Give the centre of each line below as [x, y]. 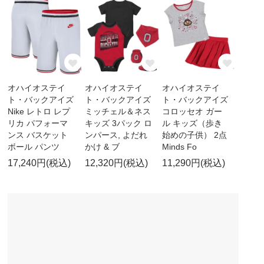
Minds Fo [179, 147]
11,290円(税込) [193, 163]
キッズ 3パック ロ [118, 123]
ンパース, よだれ [116, 135]
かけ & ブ [102, 147]
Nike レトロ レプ [39, 112]
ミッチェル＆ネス [118, 112]
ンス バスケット [38, 135]
